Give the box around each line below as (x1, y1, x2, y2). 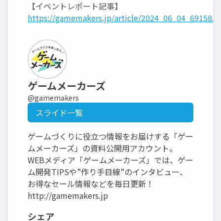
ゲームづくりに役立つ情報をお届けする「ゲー (28, 130, 193, 142)
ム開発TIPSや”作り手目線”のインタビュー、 (28, 166, 187, 178)
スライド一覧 (36, 107, 83, 118)
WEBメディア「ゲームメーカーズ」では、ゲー (28, 154, 193, 166)
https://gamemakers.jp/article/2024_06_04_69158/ (28, 12, 215, 24)
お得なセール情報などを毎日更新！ (28, 178, 154, 189)
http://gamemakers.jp (28, 189, 108, 201)
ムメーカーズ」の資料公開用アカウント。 (28, 142, 177, 154)
